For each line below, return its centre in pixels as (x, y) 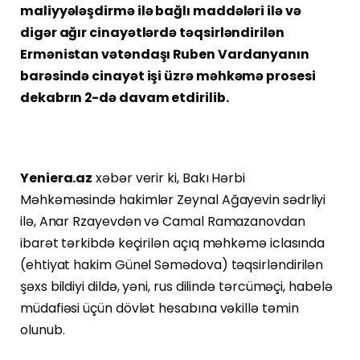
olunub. (43, 329)
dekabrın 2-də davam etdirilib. (125, 97)
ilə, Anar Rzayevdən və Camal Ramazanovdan (163, 221)
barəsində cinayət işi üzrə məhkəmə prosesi (168, 76)
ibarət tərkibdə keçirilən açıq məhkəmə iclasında (173, 243)
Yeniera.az (57, 178)
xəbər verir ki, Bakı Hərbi (169, 178)
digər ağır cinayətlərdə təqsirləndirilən (152, 32)
